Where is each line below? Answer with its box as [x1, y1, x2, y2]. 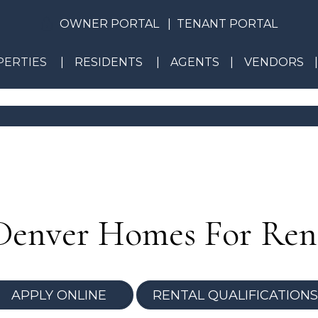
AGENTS [170, 55, 219, 69]
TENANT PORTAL [176, 17, 278, 31]
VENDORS [243, 55, 304, 69]
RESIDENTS [74, 55, 143, 69]
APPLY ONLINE [11, 287, 106, 303]
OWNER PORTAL [59, 17, 159, 31]
